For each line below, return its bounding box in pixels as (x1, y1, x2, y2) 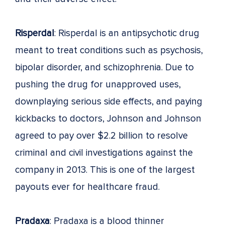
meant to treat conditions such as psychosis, (15, 44, 203, 56)
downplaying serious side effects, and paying (15, 95, 202, 107)
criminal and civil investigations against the (15, 147, 193, 159)
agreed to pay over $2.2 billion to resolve (15, 130, 188, 142)
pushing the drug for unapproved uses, (15, 78, 181, 90)
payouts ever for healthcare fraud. (15, 181, 160, 193)
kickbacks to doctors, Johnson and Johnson (15, 113, 201, 125)
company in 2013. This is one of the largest (15, 164, 195, 176)
